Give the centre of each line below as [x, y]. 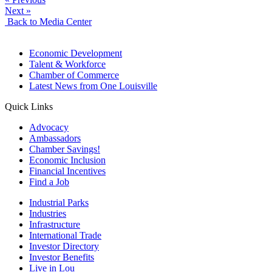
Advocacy [49, 127]
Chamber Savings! [65, 149]
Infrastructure [55, 224]
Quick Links [29, 106]
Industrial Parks [59, 202]
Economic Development [76, 53]
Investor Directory [64, 246]
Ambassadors [55, 138]
